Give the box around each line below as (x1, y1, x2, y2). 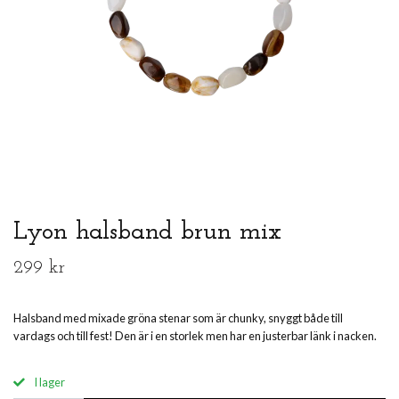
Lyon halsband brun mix (13, 219, 281, 246)
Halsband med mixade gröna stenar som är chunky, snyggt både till (13, 311, 343, 326)
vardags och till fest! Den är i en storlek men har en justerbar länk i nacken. (13, 329, 377, 344)
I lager (32, 375, 65, 390)
